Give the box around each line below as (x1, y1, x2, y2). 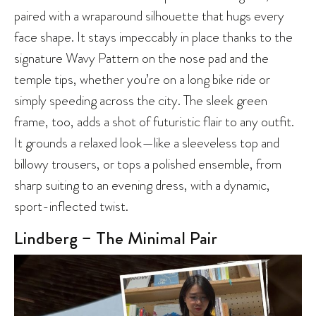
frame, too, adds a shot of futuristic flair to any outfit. (14, 111, 294, 131)
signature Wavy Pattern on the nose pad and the (14, 47, 269, 68)
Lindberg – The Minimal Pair (14, 225, 217, 251)
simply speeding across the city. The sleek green (14, 90, 267, 110)
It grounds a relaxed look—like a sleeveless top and (14, 132, 279, 152)
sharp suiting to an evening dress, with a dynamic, (14, 174, 270, 195)
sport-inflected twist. (14, 195, 128, 216)
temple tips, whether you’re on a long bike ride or (14, 68, 270, 89)
